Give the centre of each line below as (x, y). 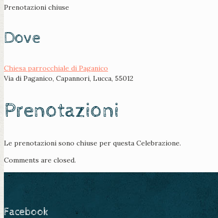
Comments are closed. (40, 160)
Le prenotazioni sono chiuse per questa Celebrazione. (92, 143)
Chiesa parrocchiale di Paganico (56, 68)
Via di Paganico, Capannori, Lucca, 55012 (69, 79)
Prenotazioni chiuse (36, 8)
